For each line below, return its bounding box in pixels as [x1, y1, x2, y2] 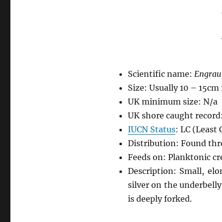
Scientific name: [127, 69, 194, 79]
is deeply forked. [127, 194, 192, 204]
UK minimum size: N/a [127, 97, 218, 107]
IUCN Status [127, 124, 175, 134]
